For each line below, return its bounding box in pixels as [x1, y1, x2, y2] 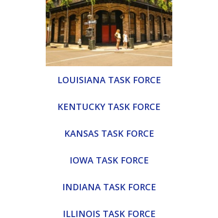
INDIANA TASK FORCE [62, 181, 156, 193]
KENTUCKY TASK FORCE [57, 100, 161, 112]
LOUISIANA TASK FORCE [57, 73, 161, 86]
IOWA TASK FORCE [69, 154, 149, 166]
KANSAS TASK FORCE [64, 127, 154, 139]
